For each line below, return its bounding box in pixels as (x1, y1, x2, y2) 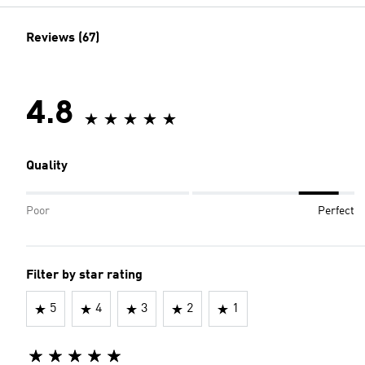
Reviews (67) (26, 32, 99, 45)
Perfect (318, 205, 354, 217)
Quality (26, 160, 68, 173)
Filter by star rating (26, 269, 143, 282)
